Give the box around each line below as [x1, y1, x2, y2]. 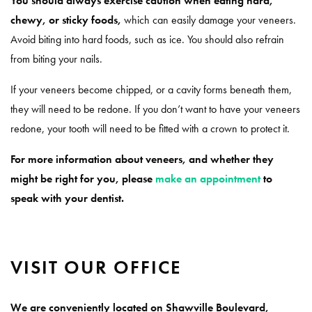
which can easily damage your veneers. [121, 12, 296, 27]
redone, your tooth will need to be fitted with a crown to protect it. [10, 120, 290, 136]
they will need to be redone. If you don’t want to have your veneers [10, 101, 300, 116]
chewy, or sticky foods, [10, 12, 121, 27]
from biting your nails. [10, 51, 102, 66]
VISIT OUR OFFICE [10, 254, 181, 279]
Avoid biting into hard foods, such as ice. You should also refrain [10, 31, 284, 47]
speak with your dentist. [10, 190, 124, 205]
